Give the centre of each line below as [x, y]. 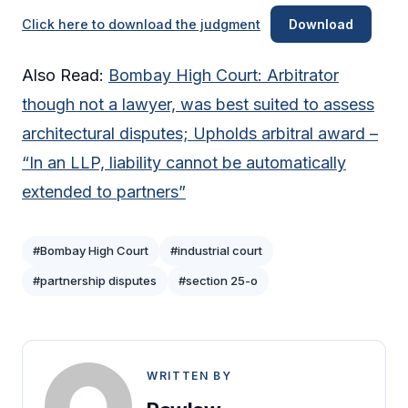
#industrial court [216, 251]
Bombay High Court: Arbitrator [224, 76]
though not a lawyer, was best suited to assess [198, 105]
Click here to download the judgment [141, 25]
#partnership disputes [95, 281]
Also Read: [65, 76]
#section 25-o [218, 281]
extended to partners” [104, 192]
